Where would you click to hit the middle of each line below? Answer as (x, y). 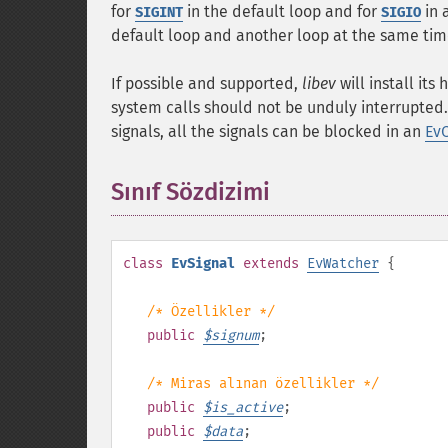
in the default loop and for (282, 11)
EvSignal (203, 263)
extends (271, 263)
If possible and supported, (206, 83)
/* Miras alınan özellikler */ (263, 383)
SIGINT (159, 12)
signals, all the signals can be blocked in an (268, 131)
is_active (247, 407)
